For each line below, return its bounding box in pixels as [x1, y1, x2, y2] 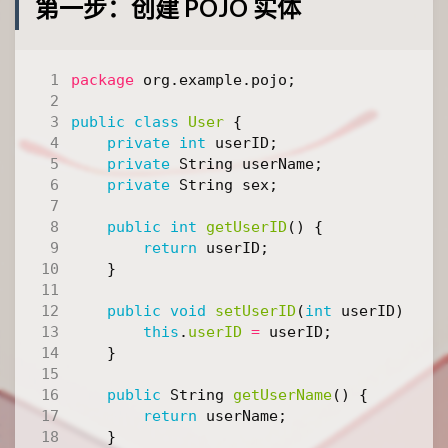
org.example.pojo [143, 70, 288, 89]
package [71, 70, 135, 89]
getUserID [206, 217, 288, 236]
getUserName [233, 385, 333, 404]
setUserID [215, 301, 297, 320]
